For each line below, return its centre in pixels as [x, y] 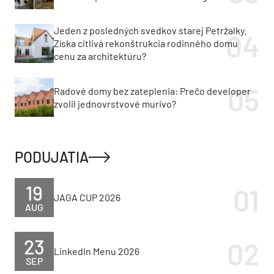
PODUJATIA [52, 157]
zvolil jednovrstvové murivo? [115, 103]
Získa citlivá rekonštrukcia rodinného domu [146, 43]
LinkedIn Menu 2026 [97, 251]
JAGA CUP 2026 [87, 197]
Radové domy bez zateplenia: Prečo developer [152, 91]
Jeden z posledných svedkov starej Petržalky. [150, 31]
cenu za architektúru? [100, 56]
